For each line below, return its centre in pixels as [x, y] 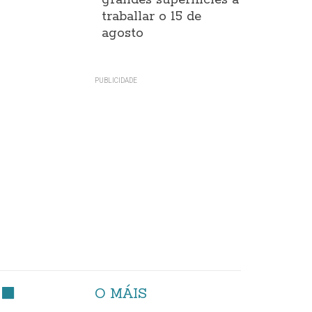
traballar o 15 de [151, 17]
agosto [122, 33]
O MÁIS [121, 293]
